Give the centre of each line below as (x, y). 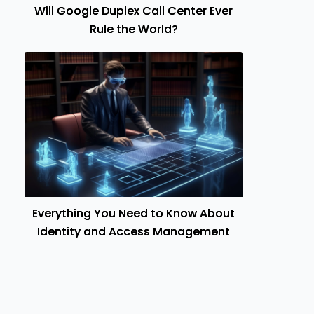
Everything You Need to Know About (134, 214)
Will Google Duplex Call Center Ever (134, 11)
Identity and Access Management (134, 232)
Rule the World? (134, 29)
